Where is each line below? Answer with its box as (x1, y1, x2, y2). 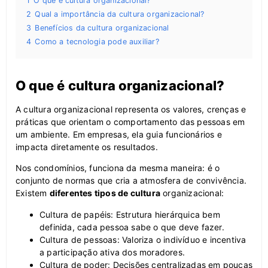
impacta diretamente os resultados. (16, 141, 158, 152)
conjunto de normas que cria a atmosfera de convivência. (16, 175, 247, 186)
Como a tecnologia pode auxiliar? (35, 36, 159, 46)
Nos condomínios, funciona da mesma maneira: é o (16, 163, 220, 173)
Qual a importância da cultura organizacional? (35, 9, 205, 19)
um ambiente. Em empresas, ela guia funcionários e (16, 129, 222, 139)
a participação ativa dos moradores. (39, 246, 185, 257)
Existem (16, 188, 50, 199)
